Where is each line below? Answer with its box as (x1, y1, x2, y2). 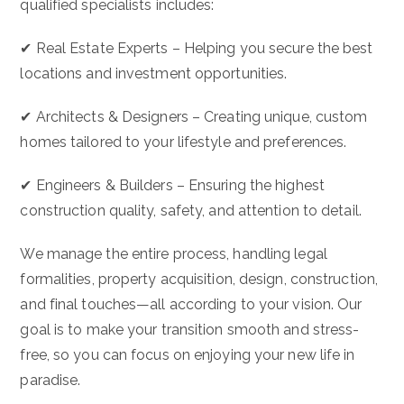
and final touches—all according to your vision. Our (20, 295, 363, 313)
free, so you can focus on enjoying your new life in (20, 345, 355, 363)
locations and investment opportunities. (20, 64, 288, 82)
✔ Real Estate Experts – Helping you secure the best (20, 39, 373, 57)
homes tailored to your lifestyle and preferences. (20, 133, 347, 151)
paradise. (20, 371, 81, 389)
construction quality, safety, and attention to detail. (20, 201, 362, 219)
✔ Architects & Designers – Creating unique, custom (20, 107, 368, 125)
